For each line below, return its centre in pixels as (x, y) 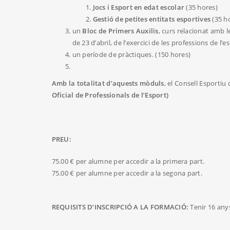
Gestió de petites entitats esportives (152, 19)
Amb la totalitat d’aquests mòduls (108, 83)
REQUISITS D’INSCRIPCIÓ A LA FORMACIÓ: (121, 207)
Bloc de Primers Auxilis (120, 31)
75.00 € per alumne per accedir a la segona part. (127, 173)
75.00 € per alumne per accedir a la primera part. (128, 161)
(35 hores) (201, 7)
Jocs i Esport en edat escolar (139, 7)
